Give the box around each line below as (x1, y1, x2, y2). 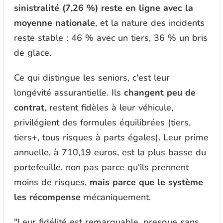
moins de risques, (13, 176, 90, 189)
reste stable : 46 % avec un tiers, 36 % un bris (13, 32, 208, 44)
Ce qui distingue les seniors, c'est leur (13, 72, 170, 84)
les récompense (13, 191, 81, 204)
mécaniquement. (80, 191, 151, 204)
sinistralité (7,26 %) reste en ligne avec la (13, 2, 193, 14)
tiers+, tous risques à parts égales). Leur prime (13, 131, 209, 144)
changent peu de (123, 87, 196, 99)
